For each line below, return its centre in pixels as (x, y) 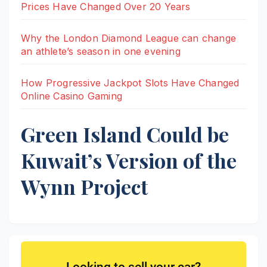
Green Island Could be (125, 134)
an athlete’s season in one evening (101, 51)
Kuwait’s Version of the (129, 160)
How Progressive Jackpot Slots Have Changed (130, 83)
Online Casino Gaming (72, 96)
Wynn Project (84, 186)
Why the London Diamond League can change (129, 38)
